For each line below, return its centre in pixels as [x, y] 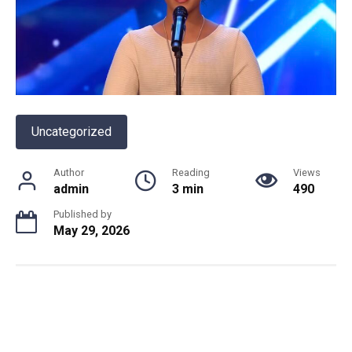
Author [69, 173]
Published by [82, 214]
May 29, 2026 [92, 231]
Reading [191, 173]
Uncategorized [71, 132]
